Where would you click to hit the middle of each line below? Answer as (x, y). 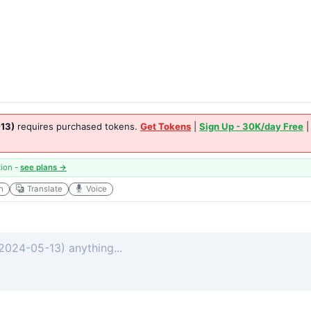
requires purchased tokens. (77, 126)
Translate (45, 189)
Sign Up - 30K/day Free (251, 126)
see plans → (43, 167)
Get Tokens (166, 126)
